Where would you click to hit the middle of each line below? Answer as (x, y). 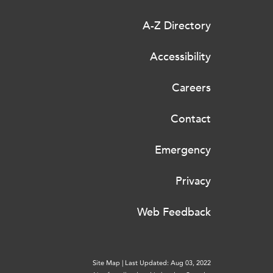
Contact (191, 119)
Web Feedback (174, 212)
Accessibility (180, 57)
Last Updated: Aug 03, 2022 (168, 263)
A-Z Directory (177, 26)
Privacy (193, 181)
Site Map (106, 263)
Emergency (183, 150)
